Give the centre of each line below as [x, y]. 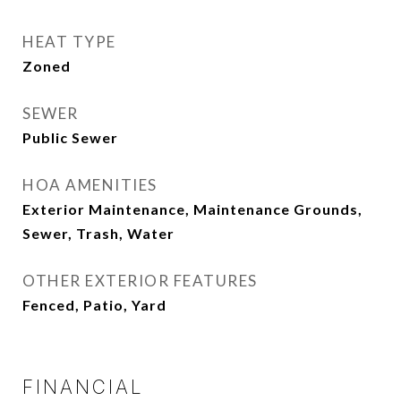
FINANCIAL [83, 387]
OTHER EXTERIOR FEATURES [140, 281]
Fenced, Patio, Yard [94, 305]
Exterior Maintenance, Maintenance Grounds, [192, 209]
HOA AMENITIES [90, 185]
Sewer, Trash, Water [98, 233]
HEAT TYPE [69, 42]
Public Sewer [70, 137]
